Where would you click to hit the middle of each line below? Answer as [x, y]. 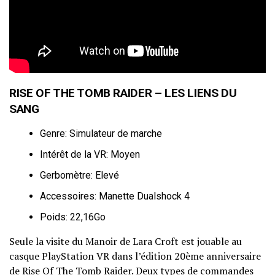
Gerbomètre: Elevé [79, 176]
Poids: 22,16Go [73, 217]
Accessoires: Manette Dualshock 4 [115, 196]
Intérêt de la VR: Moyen [90, 155]
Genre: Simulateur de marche [101, 134]
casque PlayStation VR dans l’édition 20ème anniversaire [135, 256]
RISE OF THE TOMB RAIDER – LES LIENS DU [123, 93]
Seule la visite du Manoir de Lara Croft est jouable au [126, 242]
